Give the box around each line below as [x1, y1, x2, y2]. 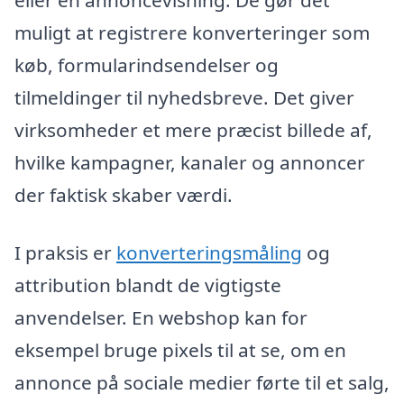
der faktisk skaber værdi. [14, 182, 233, 208]
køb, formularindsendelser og [14, 52, 279, 78]
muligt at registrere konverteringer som [14, 20, 370, 46]
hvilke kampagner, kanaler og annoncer [14, 150, 365, 176]
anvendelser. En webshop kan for [14, 304, 308, 330]
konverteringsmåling [116, 239, 302, 265]
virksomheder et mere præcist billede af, [14, 117, 372, 143]
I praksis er [14, 239, 116, 265]
